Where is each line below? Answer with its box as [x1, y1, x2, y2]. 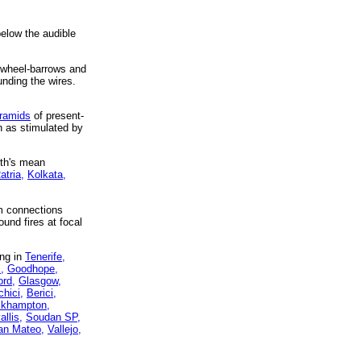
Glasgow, [19, 274, 61, 287]
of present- [31, 109, 84, 122]
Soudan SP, [26, 310, 81, 323]
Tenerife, [25, 250, 65, 263]
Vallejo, [48, 322, 81, 335]
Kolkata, [27, 168, 66, 181]
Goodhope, [7, 262, 58, 275]
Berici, [27, 286, 56, 299]
